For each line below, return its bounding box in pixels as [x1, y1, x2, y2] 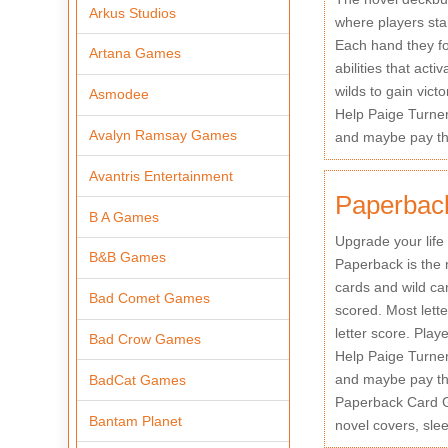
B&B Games [89, 249, 167, 266]
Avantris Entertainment [89, 167, 234, 184]
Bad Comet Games [89, 290, 211, 307]
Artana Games [89, 45, 182, 62]
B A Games [89, 208, 160, 225]
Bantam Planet [89, 412, 183, 429]
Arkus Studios [89, 4, 177, 21]
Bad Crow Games [89, 331, 202, 348]
